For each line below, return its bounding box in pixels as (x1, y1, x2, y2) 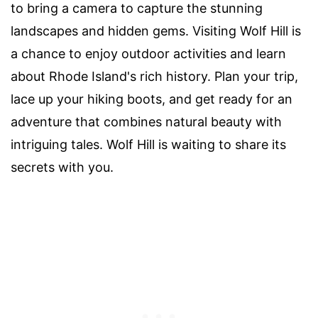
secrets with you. (11, 159, 114, 175)
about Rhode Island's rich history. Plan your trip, (11, 68, 298, 84)
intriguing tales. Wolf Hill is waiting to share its (11, 136, 286, 152)
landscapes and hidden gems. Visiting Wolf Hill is (11, 23, 301, 38)
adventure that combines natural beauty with (11, 114, 282, 129)
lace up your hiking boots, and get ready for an (11, 91, 292, 106)
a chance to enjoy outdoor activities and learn (11, 45, 286, 61)
